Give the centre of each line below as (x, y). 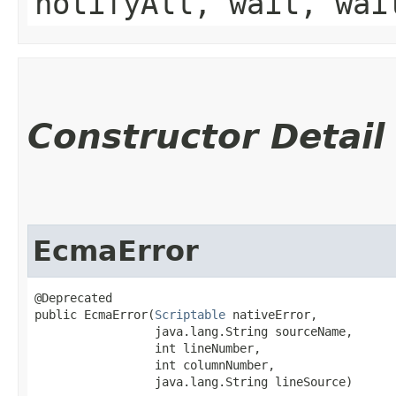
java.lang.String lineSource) (194, 382)
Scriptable (190, 315)
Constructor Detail (206, 137)
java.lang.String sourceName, (194, 331)
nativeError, (271, 315)
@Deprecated (73, 298)
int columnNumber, (155, 365)
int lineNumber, (148, 348)
